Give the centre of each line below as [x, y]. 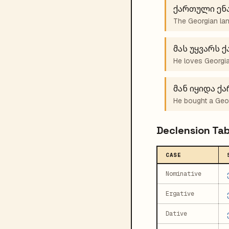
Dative [176, 214]
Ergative [180, 194]
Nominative [184, 174]
